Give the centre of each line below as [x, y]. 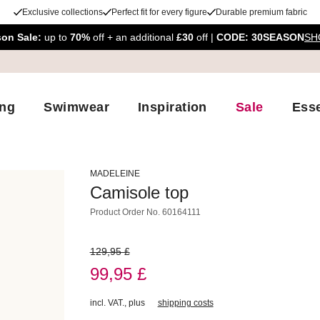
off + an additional [133, 37]
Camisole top [139, 192]
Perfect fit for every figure [159, 12]
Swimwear [76, 107]
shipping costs [185, 303]
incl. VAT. [107, 303]
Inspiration [172, 107]
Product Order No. [126, 212]
